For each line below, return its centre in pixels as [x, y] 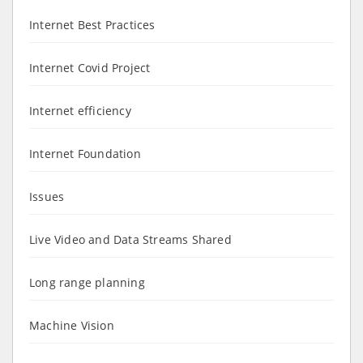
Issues [47, 196]
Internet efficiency [80, 110]
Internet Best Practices [92, 24]
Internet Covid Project [90, 67]
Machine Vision [72, 325]
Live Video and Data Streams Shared [130, 239]
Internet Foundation [85, 153]
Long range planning [87, 282]
